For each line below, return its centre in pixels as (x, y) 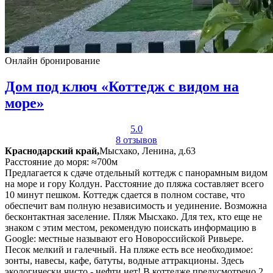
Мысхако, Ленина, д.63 (147, 151)
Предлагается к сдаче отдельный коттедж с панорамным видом (136, 172)
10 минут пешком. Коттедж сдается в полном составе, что (125, 194)
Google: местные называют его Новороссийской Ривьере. (124, 238)
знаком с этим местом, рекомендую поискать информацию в (131, 227)
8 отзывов (136, 140)
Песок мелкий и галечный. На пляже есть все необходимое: (129, 249)
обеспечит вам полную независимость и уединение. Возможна (136, 205)
